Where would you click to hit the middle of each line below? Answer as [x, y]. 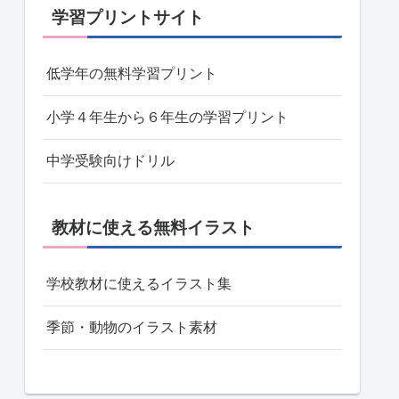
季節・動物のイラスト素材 [132, 327]
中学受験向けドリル [110, 161]
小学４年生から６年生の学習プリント [167, 118]
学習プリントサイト [128, 18]
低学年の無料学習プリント [132, 74]
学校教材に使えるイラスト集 [139, 283]
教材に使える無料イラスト [153, 227]
